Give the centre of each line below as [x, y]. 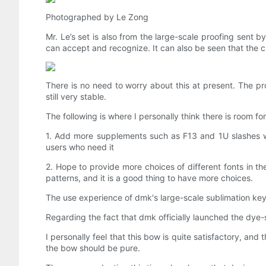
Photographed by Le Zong [97, 17]
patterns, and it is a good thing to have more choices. [149, 178]
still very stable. [76, 97]
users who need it [80, 147]
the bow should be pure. [93, 248]
